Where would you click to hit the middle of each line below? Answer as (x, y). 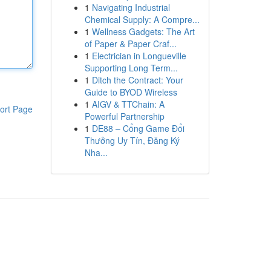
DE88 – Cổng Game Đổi (138, 128)
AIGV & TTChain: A (128, 104)
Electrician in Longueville (139, 56)
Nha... (96, 152)
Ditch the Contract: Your (137, 80)
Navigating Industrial (131, 7)
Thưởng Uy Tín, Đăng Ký (132, 140)
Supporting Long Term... (131, 68)
